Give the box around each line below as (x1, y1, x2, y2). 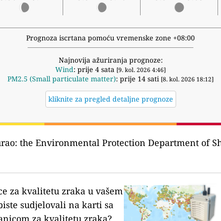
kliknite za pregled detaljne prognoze (48, 94, 173, 104)
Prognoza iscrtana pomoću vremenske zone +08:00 (26, 33, 195, 43)
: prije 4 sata (74, 65, 116, 74)
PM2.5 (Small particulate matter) (7, 74, 116, 84)
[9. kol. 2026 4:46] (116, 66, 166, 74)
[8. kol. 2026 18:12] (161, 75, 214, 84)
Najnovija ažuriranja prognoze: (58, 55, 163, 65)
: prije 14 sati (116, 74, 161, 84)
